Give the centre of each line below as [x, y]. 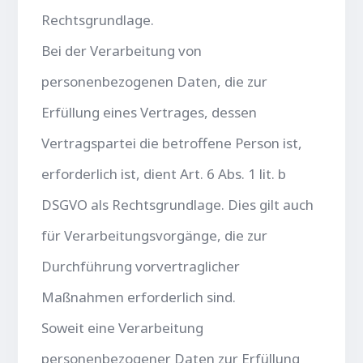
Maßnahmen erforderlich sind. [139, 297]
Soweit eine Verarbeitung [123, 327]
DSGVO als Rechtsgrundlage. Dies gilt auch [178, 204]
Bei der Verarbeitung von [122, 50]
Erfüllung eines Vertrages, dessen [149, 112]
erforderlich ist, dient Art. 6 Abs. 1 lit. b [164, 173]
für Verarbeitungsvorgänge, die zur [155, 235]
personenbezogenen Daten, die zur [155, 81]
